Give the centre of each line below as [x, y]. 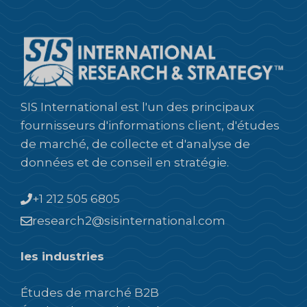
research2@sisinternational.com [129, 220]
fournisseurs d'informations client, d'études [150, 126]
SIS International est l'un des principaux [137, 107]
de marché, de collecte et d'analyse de [135, 144]
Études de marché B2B [90, 292]
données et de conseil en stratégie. [125, 163]
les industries [62, 257]
